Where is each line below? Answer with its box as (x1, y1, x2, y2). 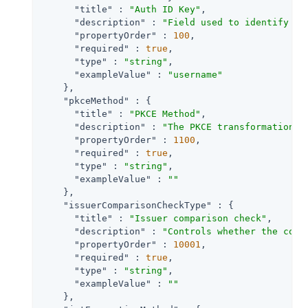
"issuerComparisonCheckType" (63, 199, 212, 210)
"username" (168, 69, 223, 80)
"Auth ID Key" (129, 3, 201, 14)
